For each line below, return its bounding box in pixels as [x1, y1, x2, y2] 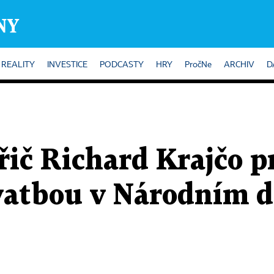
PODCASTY [100, 61, 144, 69]
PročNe [185, 61, 212, 69]
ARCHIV [224, 61, 254, 69]
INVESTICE [47, 61, 87, 69]
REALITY [1, 61, 35, 69]
